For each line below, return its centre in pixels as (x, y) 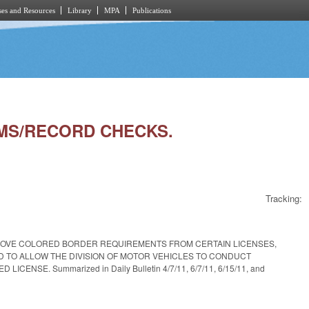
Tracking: (284, 199)
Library (80, 10)
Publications (152, 10)
